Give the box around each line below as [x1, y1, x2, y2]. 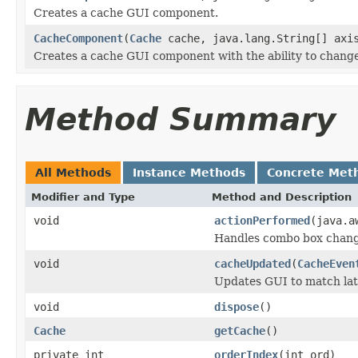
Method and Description [212, 190, 352, 203]
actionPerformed [214, 213, 310, 227]
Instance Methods [133, 165, 245, 179]
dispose [214, 300, 259, 313]
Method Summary [25, 101, 336, 137]
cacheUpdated [214, 257, 291, 270]
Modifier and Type [31, 190, 135, 203]
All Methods [35, 165, 111, 179]
